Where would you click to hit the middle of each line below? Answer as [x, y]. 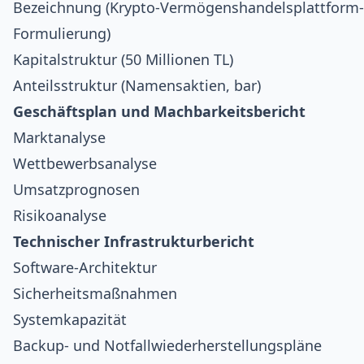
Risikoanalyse [60, 215]
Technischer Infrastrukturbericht [134, 241]
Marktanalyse [59, 137]
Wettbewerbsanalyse [85, 163]
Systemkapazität [70, 319]
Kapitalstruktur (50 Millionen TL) [123, 59]
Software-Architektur [85, 267]
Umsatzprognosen [76, 189]
